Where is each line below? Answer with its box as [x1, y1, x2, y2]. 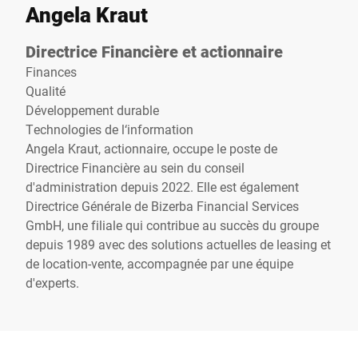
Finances [26, 63, 77, 80]
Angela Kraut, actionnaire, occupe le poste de [26, 140, 277, 157]
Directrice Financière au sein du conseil [26, 159, 245, 176]
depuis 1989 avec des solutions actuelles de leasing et [26, 236, 331, 253]
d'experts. [26, 274, 79, 291]
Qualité [26, 82, 66, 99]
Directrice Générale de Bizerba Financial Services [26, 197, 299, 214]
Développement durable [26, 101, 159, 118]
